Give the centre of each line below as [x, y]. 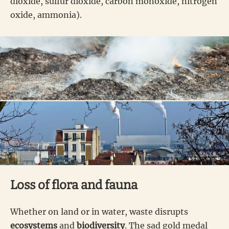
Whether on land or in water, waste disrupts [99, 211]
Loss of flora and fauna [74, 185]
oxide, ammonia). [46, 15]
